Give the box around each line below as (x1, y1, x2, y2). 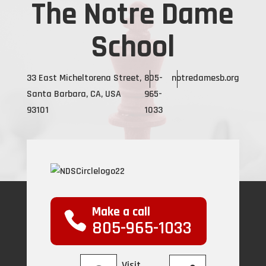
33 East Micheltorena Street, (26, 72, 141, 85)
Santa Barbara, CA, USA (26, 88, 121, 101)
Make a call (91, 204, 150, 221)
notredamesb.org (172, 72, 240, 85)
